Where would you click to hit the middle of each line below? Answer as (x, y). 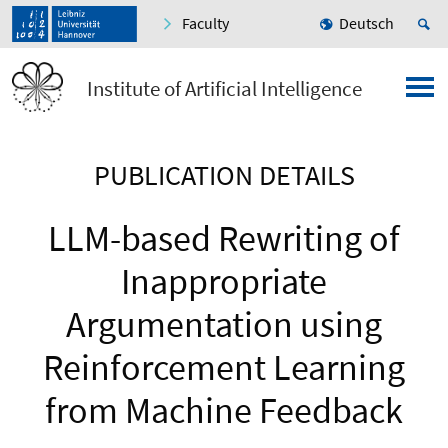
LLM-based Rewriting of (224, 239)
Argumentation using (224, 325)
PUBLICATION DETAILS (224, 175)
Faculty (205, 23)
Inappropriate (224, 282)
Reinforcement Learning (224, 368)
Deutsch (366, 23)
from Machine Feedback (224, 411)
